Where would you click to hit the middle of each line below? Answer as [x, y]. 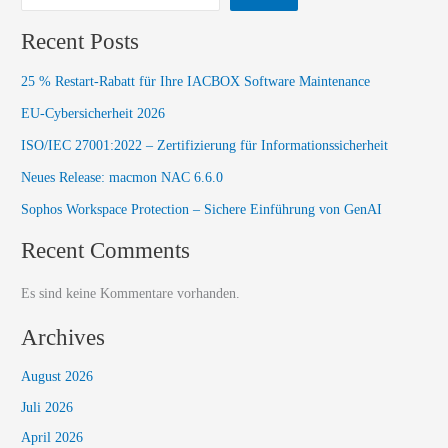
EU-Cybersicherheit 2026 [93, 113]
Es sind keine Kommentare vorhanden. [131, 294]
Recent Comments [106, 249]
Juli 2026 [47, 407]
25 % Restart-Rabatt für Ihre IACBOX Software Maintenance [196, 81]
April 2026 [52, 437]
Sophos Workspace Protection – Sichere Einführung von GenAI [202, 209]
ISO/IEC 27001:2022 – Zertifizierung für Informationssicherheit [205, 145]
